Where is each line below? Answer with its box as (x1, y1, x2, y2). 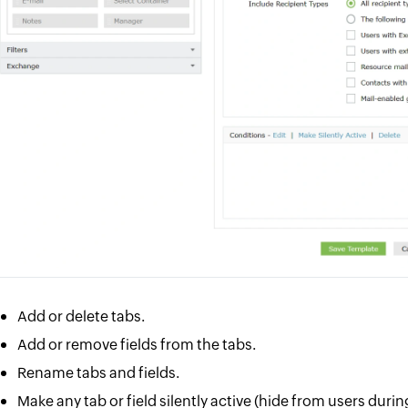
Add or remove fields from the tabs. (17, 335, 257, 353)
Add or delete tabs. (17, 307, 146, 325)
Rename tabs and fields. (17, 363, 180, 382)
